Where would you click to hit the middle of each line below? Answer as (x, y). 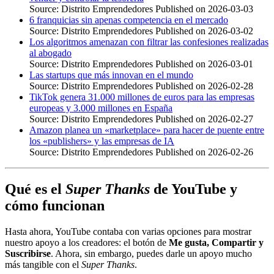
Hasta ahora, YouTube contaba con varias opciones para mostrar (128, 231)
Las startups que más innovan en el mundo (111, 75)
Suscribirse (28, 253)
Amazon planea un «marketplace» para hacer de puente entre (147, 130)
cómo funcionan (55, 205)
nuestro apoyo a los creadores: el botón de (87, 242)
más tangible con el (43, 264)
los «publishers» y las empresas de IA (102, 141)
